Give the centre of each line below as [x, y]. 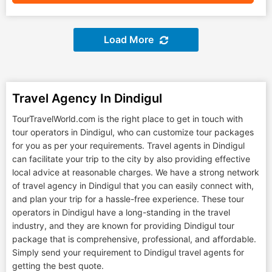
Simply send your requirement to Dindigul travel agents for [128, 252]
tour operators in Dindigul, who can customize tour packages [133, 132]
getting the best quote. [58, 266]
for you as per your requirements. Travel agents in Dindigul [128, 145]
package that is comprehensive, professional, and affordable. [134, 239]
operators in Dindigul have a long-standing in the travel [121, 212]
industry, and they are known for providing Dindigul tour [123, 226]
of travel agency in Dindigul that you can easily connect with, [133, 185]
